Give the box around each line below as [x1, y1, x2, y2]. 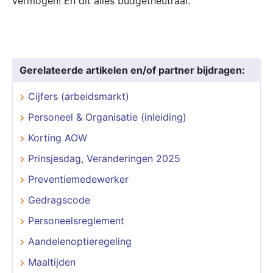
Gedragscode [28, 193, 90, 206]
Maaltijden [28, 255, 76, 268]
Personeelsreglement [28, 214, 124, 227]
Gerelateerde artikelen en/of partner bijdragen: [19, 63, 245, 76]
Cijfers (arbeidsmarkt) [28, 90, 129, 102]
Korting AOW [28, 131, 87, 144]
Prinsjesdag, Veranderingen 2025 [28, 152, 180, 165]
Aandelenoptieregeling [28, 235, 132, 247]
